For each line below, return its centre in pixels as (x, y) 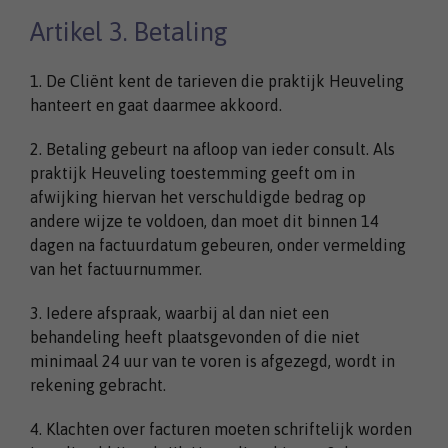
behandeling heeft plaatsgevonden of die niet (195, 336)
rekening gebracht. (98, 384)
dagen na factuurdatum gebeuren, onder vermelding (218, 244)
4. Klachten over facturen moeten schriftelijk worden (221, 428)
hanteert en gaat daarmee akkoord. (156, 104)
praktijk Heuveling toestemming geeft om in (192, 172)
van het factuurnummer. (116, 268)
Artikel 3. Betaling (129, 31)
